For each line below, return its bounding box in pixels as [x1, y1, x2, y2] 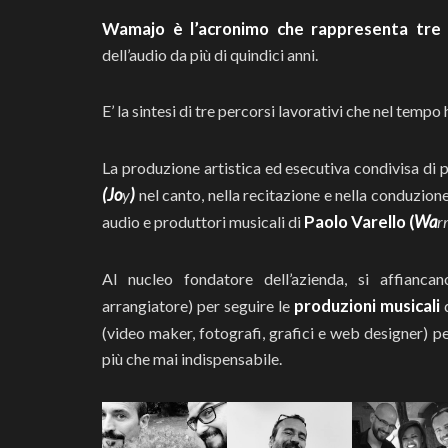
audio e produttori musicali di [102, 212, 304, 232]
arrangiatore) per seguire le [102, 296, 294, 316]
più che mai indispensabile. [102, 349, 282, 369]
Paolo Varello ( [304, 211, 414, 233]
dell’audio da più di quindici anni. [102, 45, 318, 65]
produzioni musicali [293, 295, 440, 317]
